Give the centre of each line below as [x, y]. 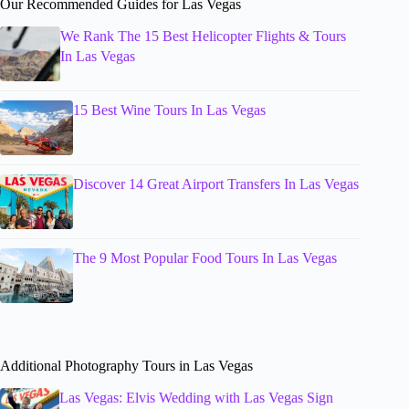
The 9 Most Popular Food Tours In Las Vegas [205, 258]
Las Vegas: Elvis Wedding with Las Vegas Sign [196, 398]
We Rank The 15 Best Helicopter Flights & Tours [203, 37]
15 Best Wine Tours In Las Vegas [169, 110]
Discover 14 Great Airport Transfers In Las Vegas [216, 184]
